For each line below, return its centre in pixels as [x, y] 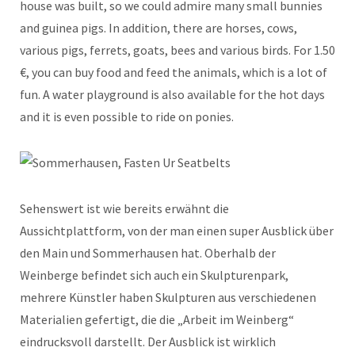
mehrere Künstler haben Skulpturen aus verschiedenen [168, 297]
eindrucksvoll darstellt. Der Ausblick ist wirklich [148, 341]
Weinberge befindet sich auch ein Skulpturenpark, [154, 275]
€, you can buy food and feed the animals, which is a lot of [174, 72]
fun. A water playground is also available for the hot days [172, 94]
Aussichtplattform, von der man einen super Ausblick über [177, 230]
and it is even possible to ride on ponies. [127, 116]
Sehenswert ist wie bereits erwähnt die [124, 208]
